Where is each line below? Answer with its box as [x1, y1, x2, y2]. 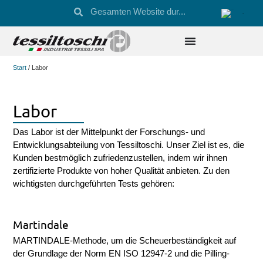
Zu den [203, 166, 230, 176]
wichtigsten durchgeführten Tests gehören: [13, 179, 175, 189]
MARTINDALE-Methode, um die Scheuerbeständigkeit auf [13, 235, 237, 245]
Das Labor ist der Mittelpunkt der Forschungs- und [13, 127, 205, 137]
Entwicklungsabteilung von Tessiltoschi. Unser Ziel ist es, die [13, 140, 245, 150]
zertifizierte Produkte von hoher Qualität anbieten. [13, 166, 204, 176]
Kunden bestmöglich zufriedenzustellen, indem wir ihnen [13, 153, 228, 163]
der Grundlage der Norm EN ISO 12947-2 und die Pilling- [13, 248, 230, 258]
